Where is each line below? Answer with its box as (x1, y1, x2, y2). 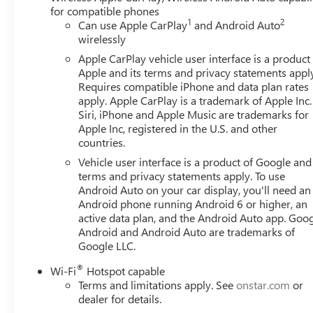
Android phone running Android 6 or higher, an (78, 196, 308, 211)
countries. (78, 134, 126, 150)
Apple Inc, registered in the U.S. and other (78, 120, 278, 136)
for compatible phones (50, 3, 160, 18)
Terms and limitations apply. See (78, 277, 237, 292)
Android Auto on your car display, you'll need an (78, 182, 312, 197)
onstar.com (236, 277, 291, 292)
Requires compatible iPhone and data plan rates (78, 78, 310, 94)
